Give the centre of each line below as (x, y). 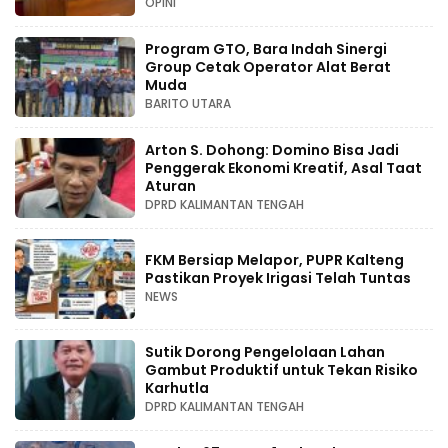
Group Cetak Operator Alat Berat (268, 66)
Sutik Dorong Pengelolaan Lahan (265, 351)
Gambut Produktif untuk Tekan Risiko (281, 369)
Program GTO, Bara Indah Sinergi (266, 48)
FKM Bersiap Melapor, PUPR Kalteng (274, 259)
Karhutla (177, 387)
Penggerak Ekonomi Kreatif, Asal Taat (283, 167)
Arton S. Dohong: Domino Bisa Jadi (272, 149)
